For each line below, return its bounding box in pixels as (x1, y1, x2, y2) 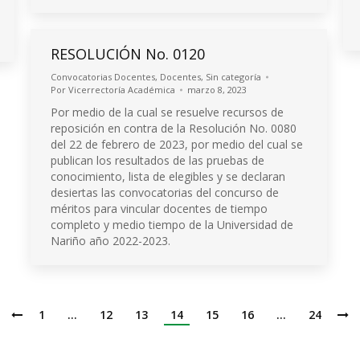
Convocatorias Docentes (51, 71, 155, 83)
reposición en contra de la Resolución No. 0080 (51, 121, 297, 136)
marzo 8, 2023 (187, 84, 247, 96)
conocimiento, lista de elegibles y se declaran (51, 169, 285, 184)
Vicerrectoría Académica (68, 84, 175, 96)
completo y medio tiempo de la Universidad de (51, 217, 293, 232)
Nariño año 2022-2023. (51, 233, 170, 248)
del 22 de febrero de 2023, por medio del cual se (51, 137, 303, 152)
